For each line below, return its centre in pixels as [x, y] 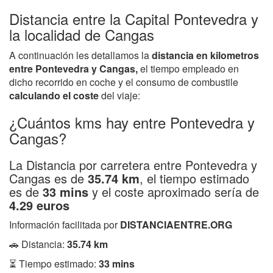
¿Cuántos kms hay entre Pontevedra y [132, 122]
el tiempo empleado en [190, 68]
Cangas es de [48, 178]
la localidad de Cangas [82, 34]
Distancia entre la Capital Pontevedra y [134, 18]
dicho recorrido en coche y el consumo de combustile [124, 82]
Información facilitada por [65, 224]
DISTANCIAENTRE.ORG [176, 224]
